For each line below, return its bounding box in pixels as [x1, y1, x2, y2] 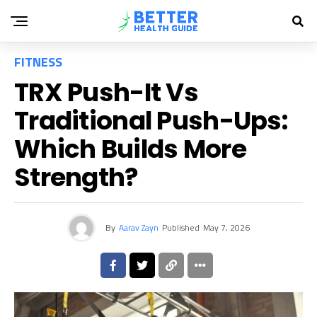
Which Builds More [14, 131, 246, 167]
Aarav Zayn [119, 221, 158, 234]
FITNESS [14, 52, 62, 71]
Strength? [14, 159, 139, 195]
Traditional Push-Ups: [14, 103, 287, 139]
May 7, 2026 [203, 221, 250, 234]
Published [162, 221, 200, 234]
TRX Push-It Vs [14, 74, 198, 110]
